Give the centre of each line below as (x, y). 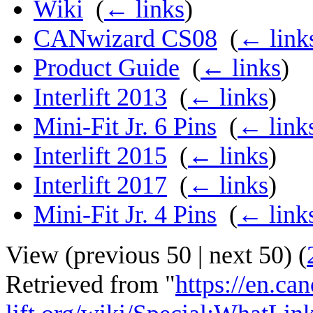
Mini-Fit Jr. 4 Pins (125, 215)
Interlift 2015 (100, 156)
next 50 (246, 255)
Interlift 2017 (100, 185)
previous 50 (132, 255)
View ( (39, 255)
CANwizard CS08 (125, 39)
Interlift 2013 (100, 97)
